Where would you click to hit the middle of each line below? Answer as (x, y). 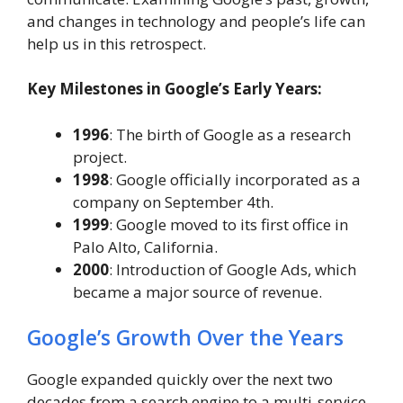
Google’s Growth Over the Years (185, 337)
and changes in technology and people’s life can (196, 21)
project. (100, 157)
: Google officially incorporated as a (235, 179)
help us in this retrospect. (116, 43)
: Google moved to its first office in (228, 224)
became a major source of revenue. (197, 291)
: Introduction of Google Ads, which (233, 269)
